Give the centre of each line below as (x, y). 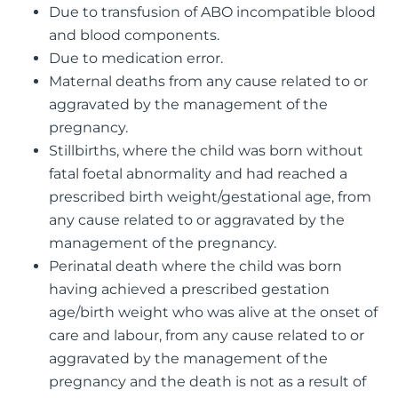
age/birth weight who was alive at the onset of (213, 312)
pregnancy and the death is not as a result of (207, 381)
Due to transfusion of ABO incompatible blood (212, 12)
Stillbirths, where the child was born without (206, 150)
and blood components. (134, 35)
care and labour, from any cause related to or (207, 335)
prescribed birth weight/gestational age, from (210, 196)
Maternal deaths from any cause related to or (208, 81)
